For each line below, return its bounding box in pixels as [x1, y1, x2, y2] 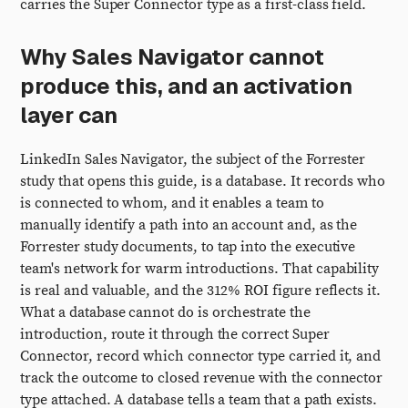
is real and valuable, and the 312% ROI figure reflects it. [20, 281, 381, 300]
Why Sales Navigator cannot [20, 43, 325, 71]
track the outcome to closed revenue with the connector [20, 369, 383, 387]
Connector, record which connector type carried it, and [20, 347, 382, 365]
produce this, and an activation [20, 72, 353, 100]
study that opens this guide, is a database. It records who [20, 172, 385, 190]
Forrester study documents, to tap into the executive [20, 238, 356, 256]
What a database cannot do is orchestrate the [20, 303, 311, 321]
